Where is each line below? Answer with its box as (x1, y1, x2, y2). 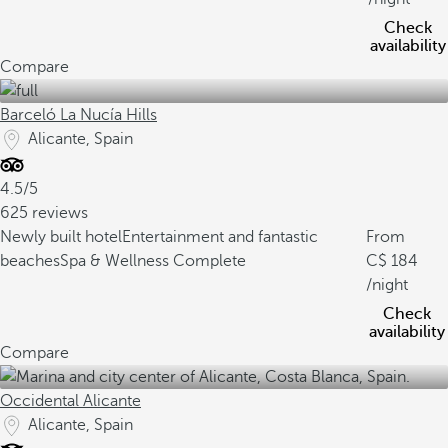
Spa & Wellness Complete (60, 252, 246, 270)
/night (365, 276, 408, 294)
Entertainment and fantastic (122, 228, 318, 246)
